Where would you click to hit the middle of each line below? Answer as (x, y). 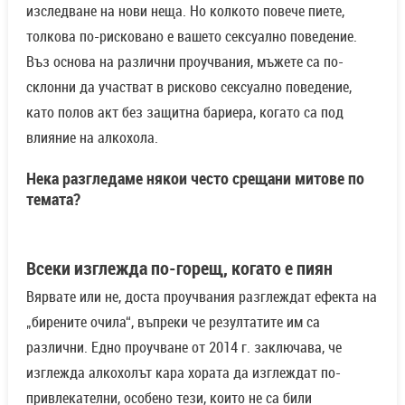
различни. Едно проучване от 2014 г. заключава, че (184, 347)
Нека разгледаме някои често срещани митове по (195, 178)
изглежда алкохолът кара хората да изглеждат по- (183, 372)
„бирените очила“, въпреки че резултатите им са (173, 321)
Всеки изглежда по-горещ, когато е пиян (179, 268)
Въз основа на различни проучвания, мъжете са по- (184, 61)
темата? (53, 198)
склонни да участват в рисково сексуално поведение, (188, 86)
